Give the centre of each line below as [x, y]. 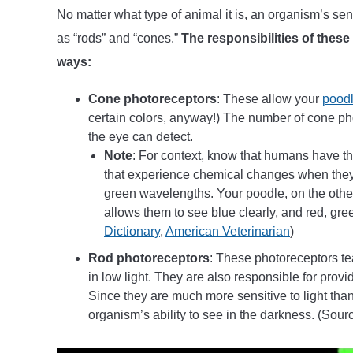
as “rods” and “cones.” [119, 38]
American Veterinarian [228, 231]
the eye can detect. [142, 136]
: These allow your [269, 98]
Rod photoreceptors [149, 258]
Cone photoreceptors [152, 98]
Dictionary [132, 231]
